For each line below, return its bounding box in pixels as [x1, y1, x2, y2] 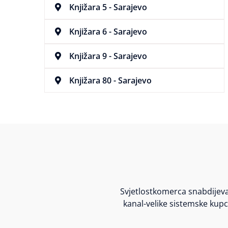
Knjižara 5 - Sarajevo [69, 2, 148, 13]
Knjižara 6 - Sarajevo [69, 26, 148, 38]
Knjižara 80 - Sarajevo [69, 75, 152, 87]
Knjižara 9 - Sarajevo [69, 50, 148, 62]
